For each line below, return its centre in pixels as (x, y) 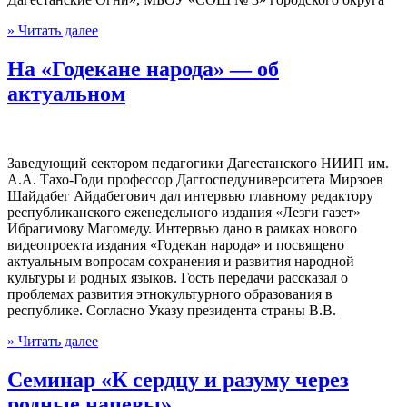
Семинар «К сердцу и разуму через (178, 379)
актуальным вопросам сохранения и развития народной (181, 261)
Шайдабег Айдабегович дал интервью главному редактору (190, 195)
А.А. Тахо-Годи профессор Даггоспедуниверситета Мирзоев (195, 179)
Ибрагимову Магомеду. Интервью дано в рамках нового (182, 228)
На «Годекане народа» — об (143, 69)
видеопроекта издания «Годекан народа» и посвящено (176, 244)
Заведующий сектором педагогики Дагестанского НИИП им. (198, 163)
